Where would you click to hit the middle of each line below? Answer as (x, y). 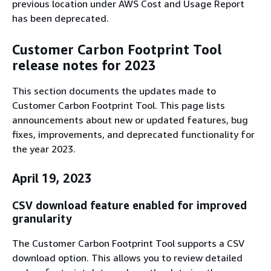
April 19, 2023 (52, 178)
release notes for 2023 (84, 66)
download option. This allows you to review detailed (127, 258)
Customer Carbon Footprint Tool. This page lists (119, 105)
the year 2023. (44, 149)
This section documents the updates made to (114, 90)
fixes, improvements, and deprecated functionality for (133, 134)
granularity (42, 219)
